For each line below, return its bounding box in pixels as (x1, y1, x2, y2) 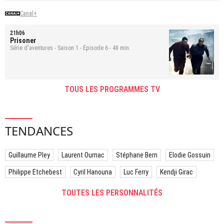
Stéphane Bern (116, 150, 157, 159)
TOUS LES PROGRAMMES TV (64, 84, 160, 94)
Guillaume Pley (8, 150, 50, 159)
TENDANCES (5, 122, 73, 139)
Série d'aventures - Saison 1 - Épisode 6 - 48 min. (10, 44, 130, 51)
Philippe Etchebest (8, 167, 62, 176)
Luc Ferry (123, 167, 148, 176)
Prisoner (10, 36, 36, 44)
